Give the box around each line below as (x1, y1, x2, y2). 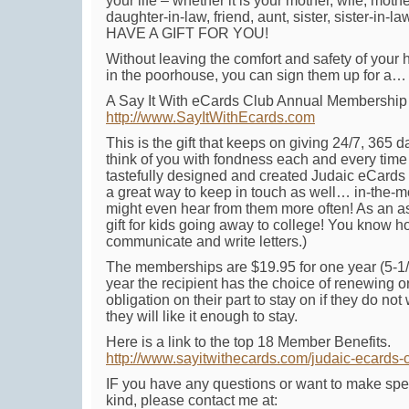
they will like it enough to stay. (106, 309, 298, 324)
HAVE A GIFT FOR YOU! (106, 26, 268, 41)
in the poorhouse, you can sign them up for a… (106, 68, 406, 83)
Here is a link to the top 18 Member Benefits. (106, 334, 391, 350)
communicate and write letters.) (106, 234, 307, 249)
